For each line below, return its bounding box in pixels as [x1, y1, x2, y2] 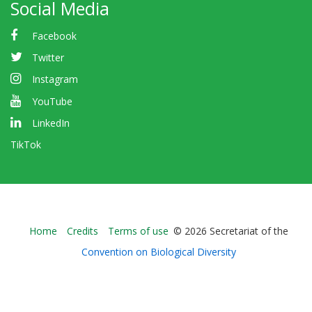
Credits [66, 224, 98, 237]
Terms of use [107, 224, 169, 237]
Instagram [31, 72, 78, 86]
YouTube [31, 94, 72, 108]
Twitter [31, 51, 64, 65]
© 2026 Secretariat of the [173, 224, 288, 237]
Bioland [155, 220, 214, 244]
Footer [155, 258, 207, 282]
